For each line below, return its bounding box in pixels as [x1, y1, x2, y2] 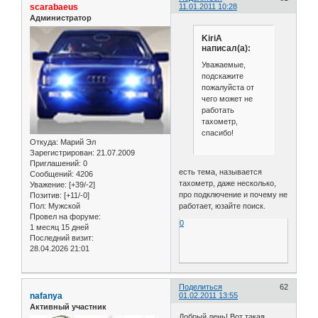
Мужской [46, 202, 80, 211]
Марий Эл [58, 138, 96, 147]
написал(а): [201, 43, 251, 53]
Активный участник [30, 302, 106, 312]
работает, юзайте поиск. [179, 201, 266, 210]
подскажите [201, 72, 243, 81]
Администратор [30, 13, 92, 22]
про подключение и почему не [179, 190, 288, 199]
